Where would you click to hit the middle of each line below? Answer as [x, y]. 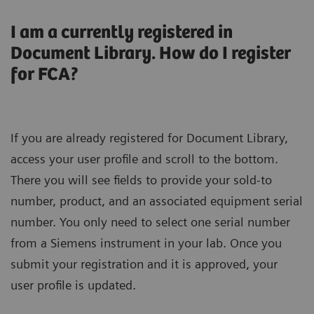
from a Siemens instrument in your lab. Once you [146, 243]
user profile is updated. [73, 285]
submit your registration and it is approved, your [144, 264]
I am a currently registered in [122, 32]
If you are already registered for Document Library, [149, 138]
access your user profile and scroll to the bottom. [144, 159]
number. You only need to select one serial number [150, 222]
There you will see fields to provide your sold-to [141, 180]
